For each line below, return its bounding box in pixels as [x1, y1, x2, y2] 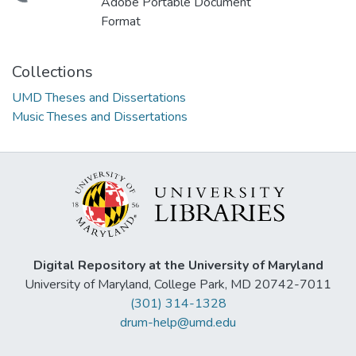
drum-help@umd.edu [120, 314, 236, 331]
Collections [12, 61, 93, 83]
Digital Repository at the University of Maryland [33, 257, 323, 274]
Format [101, 13, 141, 31]
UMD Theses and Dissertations [12, 89, 186, 107]
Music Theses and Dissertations [12, 108, 188, 126]
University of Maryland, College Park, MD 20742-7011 [25, 276, 331, 293]
